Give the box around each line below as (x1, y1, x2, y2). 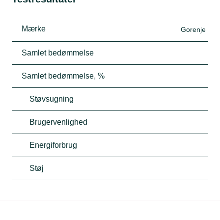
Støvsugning (29, 94, 74, 103)
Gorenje (181, 25, 206, 33)
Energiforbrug (29, 140, 77, 149)
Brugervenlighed (29, 117, 87, 126)
